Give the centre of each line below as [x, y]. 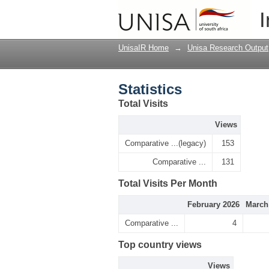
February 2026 [213, 204]
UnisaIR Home [144, 48]
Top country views [160, 245]
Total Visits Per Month [168, 183]
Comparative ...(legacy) [165, 143]
